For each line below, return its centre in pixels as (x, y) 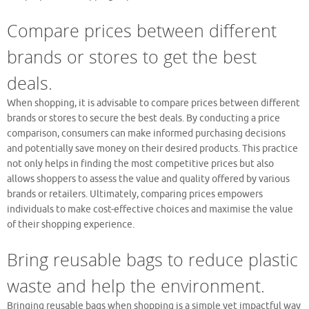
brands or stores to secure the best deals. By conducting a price (143, 118)
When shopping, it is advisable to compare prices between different (153, 103)
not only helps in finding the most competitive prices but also (140, 163)
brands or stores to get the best (132, 56)
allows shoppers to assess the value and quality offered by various (148, 179)
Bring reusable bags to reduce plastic (152, 259)
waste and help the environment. (136, 285)
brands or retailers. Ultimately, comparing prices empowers (135, 194)
